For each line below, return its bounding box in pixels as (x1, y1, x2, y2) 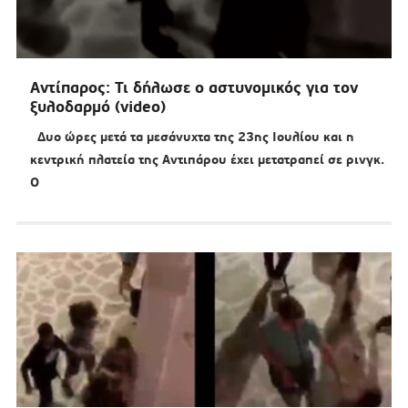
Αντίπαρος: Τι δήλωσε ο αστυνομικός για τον (29, 77, 358, 98)
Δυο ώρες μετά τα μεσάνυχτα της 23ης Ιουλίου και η (29, 128, 354, 146)
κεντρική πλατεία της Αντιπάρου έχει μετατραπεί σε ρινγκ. (29, 151, 384, 168)
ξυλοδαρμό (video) (29, 97, 166, 117)
